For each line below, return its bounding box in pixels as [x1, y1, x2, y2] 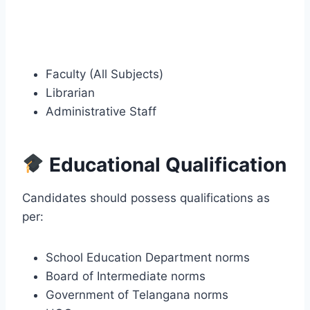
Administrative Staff [46, 104, 156, 118]
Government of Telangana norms [46, 287, 228, 302]
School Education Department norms [46, 250, 250, 264]
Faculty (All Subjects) [46, 66, 163, 81]
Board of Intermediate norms [46, 268, 206, 283]
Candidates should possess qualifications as [22, 190, 270, 205]
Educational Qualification [44, 152, 286, 176]
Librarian [46, 85, 95, 100]
